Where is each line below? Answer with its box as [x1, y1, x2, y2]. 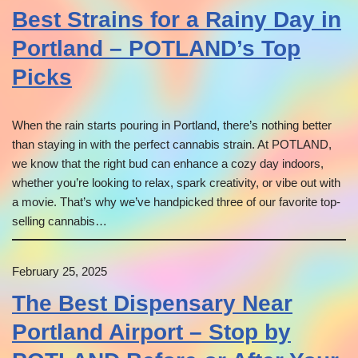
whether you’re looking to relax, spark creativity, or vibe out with [12, 176, 340, 190]
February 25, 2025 [12, 265, 107, 279]
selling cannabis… [12, 214, 107, 229]
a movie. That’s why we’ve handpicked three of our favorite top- [12, 195, 340, 209]
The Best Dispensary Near [12, 291, 292, 316]
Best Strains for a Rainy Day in [12, 7, 341, 33]
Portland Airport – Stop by [12, 320, 291, 345]
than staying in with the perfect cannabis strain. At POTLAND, [12, 137, 332, 152]
